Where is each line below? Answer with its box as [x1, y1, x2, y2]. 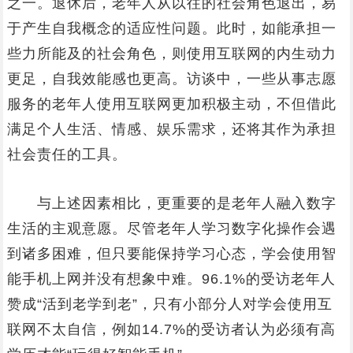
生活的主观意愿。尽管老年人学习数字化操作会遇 [6, 221, 336, 236]
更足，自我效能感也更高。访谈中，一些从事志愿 [6, 71, 336, 87]
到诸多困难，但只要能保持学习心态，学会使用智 [6, 246, 336, 262]
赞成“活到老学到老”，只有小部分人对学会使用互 [6, 296, 333, 312]
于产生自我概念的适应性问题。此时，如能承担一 [6, 20, 336, 36]
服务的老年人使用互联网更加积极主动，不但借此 [6, 96, 336, 112]
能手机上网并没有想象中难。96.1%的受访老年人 [6, 271, 336, 287]
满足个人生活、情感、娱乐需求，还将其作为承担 [6, 121, 336, 137]
